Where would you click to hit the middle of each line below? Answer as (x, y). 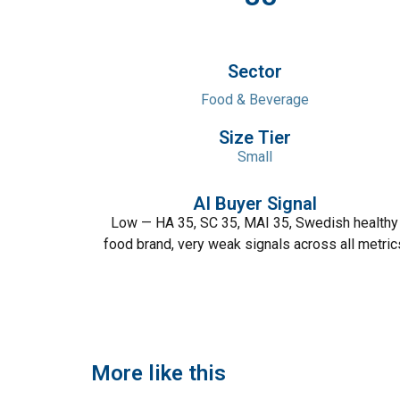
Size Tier (254, 137)
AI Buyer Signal (254, 204)
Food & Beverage (254, 100)
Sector (254, 71)
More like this (158, 373)
